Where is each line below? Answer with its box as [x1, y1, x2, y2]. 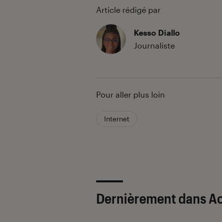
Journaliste [134, 41, 175, 51]
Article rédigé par [96, 5, 161, 15]
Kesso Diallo [134, 28, 180, 38]
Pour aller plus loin [96, 90, 165, 100]
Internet [104, 114, 129, 123]
